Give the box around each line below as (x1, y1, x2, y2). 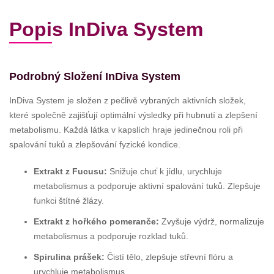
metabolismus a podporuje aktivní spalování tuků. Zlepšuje (34, 181, 261, 191)
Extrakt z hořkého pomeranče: (34, 217, 159, 227)
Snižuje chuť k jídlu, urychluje (107, 166, 222, 177)
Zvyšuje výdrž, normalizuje (159, 217, 264, 227)
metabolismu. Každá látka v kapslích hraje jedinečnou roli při (9, 125, 243, 135)
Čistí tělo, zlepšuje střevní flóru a (105, 252, 233, 262)
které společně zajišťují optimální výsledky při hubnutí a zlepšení (9, 110, 257, 120)
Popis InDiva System (9, 18, 203, 41)
